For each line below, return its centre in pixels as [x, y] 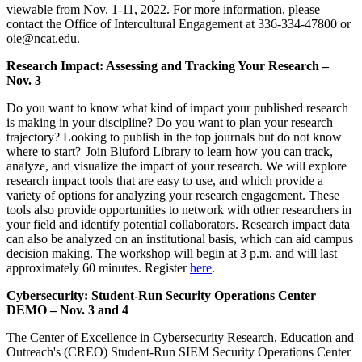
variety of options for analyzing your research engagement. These [173, 195]
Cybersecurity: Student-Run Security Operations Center [161, 295]
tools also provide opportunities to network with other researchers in [179, 209]
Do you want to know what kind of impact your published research [177, 107]
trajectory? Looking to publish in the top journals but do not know [174, 137]
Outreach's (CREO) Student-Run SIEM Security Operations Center [179, 351]
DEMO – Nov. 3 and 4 [67, 309]
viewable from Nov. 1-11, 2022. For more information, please [163, 9]
